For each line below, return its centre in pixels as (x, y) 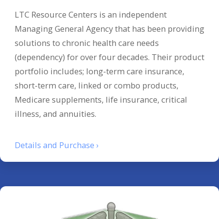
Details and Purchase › (57, 145)
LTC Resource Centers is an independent (91, 15)
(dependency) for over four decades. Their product (109, 57)
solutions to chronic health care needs (87, 43)
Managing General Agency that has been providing (109, 29)
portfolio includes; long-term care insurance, (99, 71)
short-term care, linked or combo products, (97, 86)
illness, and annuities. (55, 114)
